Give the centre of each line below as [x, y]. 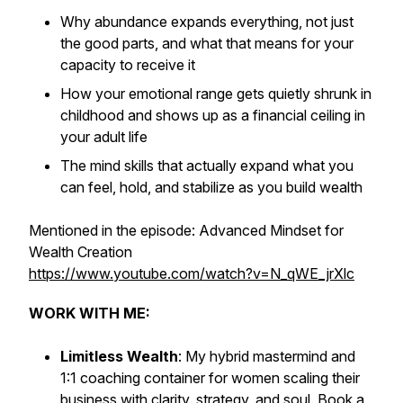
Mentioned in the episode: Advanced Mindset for [186, 230]
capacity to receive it [128, 65]
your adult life [104, 137]
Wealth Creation [81, 252]
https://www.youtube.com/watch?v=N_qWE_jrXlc [192, 273]
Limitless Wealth [119, 356]
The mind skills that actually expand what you [207, 166]
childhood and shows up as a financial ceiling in [213, 115]
